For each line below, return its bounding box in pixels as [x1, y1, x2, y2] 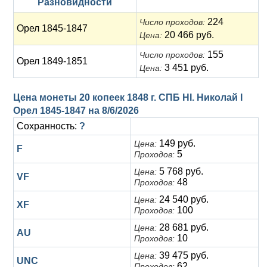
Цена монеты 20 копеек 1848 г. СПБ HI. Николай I [13, 92, 243, 103]
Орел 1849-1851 [17, 56, 88, 66]
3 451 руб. [162, 63, 209, 73]
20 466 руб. [162, 30, 214, 40]
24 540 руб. [157, 194, 209, 204]
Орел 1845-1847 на [13, 105, 102, 116]
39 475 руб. [157, 250, 209, 260]
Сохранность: [17, 121, 79, 131]
